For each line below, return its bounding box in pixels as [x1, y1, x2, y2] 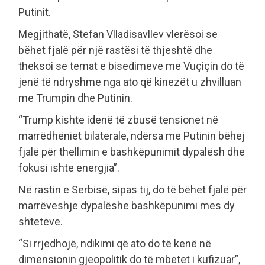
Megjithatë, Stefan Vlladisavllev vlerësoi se [18, 28, 218, 41]
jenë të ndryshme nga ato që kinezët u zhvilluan [18, 76, 241, 89]
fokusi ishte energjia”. [18, 161, 119, 174]
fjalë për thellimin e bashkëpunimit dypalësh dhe [18, 146, 245, 159]
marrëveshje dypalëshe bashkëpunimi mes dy [18, 199, 235, 212]
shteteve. [18, 215, 63, 228]
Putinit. [18, 6, 51, 19]
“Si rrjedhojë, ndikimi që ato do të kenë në [18, 237, 211, 250]
